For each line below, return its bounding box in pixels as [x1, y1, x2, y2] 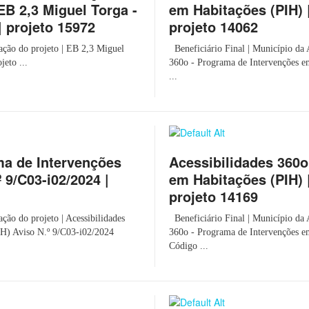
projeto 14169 [169, 186, 258, 206]
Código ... [169, 241, 208, 251]
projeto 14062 [169, 17, 258, 37]
